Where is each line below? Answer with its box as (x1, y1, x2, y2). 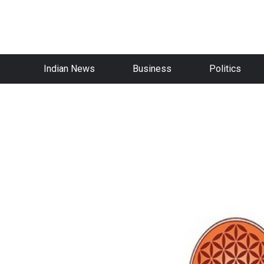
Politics (209, 63, 241, 74)
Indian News (44, 63, 95, 74)
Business (133, 63, 171, 74)
